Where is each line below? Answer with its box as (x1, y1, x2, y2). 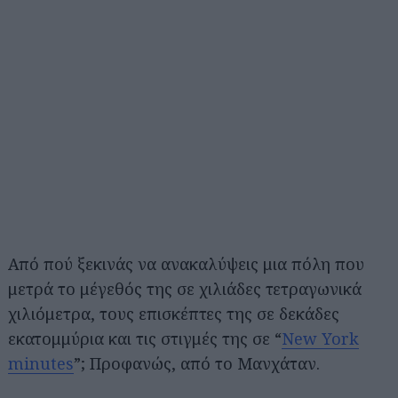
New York (282, 327, 359, 349)
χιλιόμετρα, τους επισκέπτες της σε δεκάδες (8, 302, 339, 324)
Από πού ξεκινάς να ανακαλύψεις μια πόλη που (8, 252, 364, 275)
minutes (8, 352, 74, 374)
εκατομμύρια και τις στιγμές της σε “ (8, 327, 282, 349)
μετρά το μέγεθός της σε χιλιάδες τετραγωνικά (8, 277, 362, 299)
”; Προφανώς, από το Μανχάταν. (74, 352, 320, 374)
